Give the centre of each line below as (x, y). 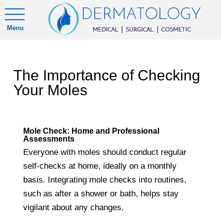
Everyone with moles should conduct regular (105, 152)
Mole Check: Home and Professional (92, 131)
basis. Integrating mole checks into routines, (105, 180)
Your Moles (51, 90)
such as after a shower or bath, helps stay (101, 194)
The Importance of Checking (107, 75)
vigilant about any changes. (74, 207)
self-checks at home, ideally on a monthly (100, 166)
